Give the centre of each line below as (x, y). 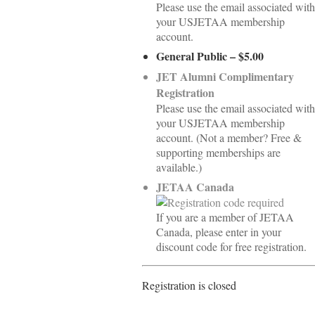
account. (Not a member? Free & (229, 137)
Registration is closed (189, 285)
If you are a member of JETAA (225, 217)
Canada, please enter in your (219, 232)
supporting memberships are (218, 152)
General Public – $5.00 (210, 56)
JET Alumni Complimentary (225, 76)
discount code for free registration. (231, 246)
